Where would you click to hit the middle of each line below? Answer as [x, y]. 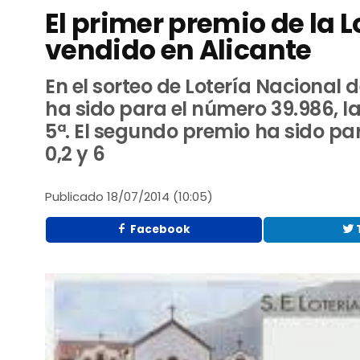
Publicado [75, 197]
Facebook [160, 229]
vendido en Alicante [178, 51]
